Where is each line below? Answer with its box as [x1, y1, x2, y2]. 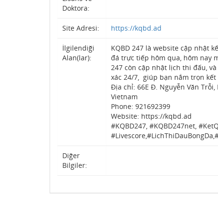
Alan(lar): [62, 53, 91, 62]
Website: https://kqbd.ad [111, 111, 192, 121]
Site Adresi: [62, 23, 99, 33]
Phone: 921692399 [111, 102, 170, 111]
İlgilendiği [62, 43, 94, 53]
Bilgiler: [62, 161, 87, 170]
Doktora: [62, 3, 90, 13]
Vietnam [111, 92, 138, 101]
